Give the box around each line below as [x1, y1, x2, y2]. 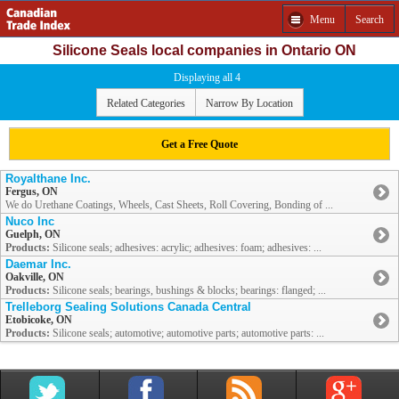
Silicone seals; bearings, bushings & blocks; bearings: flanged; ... [50, 284, 326, 297]
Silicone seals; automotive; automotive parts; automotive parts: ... [50, 327, 324, 340]
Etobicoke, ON [5, 313, 72, 327]
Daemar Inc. [5, 257, 71, 272]
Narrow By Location [205, 96, 293, 110]
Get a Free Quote [161, 137, 238, 151]
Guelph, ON [5, 228, 61, 241]
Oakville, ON [5, 271, 64, 284]
